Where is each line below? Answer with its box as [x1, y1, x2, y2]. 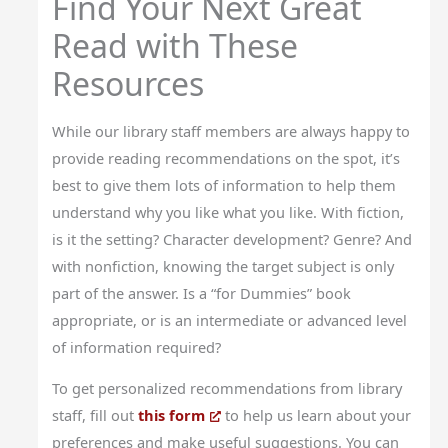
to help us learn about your [221, 405, 412, 426]
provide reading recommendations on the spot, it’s [52, 147, 401, 168]
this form [138, 405, 206, 426]
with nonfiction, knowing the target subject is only [52, 255, 395, 276]
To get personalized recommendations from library [52, 378, 403, 399]
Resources [52, 62, 205, 106]
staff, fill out [52, 405, 139, 426]
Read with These [52, 24, 299, 68]
